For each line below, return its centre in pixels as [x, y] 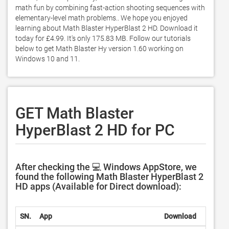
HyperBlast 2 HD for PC [95, 130]
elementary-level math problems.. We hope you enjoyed [101, 18]
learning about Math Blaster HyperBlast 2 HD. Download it [107, 28]
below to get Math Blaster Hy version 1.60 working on [99, 49]
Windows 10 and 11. [48, 59]
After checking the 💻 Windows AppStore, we [106, 167]
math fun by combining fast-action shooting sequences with [110, 8]
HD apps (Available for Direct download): [98, 186]
